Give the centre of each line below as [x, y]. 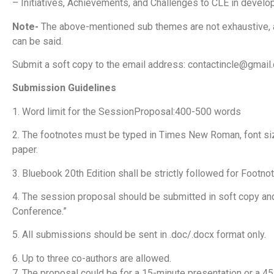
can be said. [38, 41]
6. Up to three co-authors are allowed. [92, 258]
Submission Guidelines [64, 88]
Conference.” [39, 212]
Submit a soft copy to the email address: [100, 65]
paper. [25, 150]
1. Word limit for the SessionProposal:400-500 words [127, 111]
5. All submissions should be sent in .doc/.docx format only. [139, 235]
